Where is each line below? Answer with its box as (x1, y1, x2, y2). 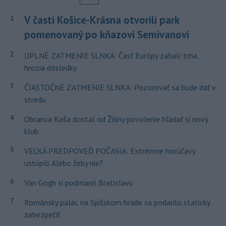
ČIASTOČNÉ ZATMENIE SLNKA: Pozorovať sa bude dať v (24, 82, 215, 93)
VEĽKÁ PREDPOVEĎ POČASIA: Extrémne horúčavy (24, 146, 195, 156)
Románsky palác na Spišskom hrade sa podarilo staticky (24, 197, 210, 208)
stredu (24, 94, 46, 105)
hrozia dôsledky (24, 63, 77, 73)
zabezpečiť (24, 209, 60, 220)
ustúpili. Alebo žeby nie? (24, 158, 103, 168)
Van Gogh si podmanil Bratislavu (24, 178, 133, 188)
